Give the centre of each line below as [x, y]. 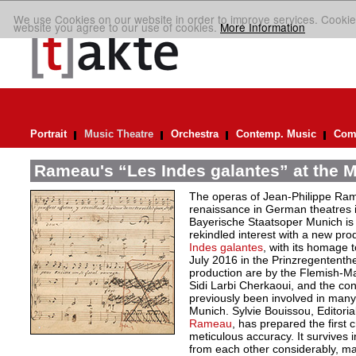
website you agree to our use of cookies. [117, 27]
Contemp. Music [276, 134]
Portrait [48, 134]
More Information [263, 27]
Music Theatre [118, 134]
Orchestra [194, 134]
